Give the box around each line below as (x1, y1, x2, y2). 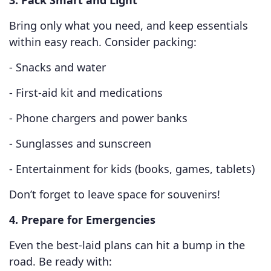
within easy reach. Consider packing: (9, 34, 197, 50)
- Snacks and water (9, 60, 106, 75)
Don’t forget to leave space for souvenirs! (9, 187, 220, 202)
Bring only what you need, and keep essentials (9, 18, 248, 33)
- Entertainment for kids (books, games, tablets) (9, 162, 255, 177)
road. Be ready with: (9, 254, 112, 269)
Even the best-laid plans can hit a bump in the (9, 238, 245, 253)
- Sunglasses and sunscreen (9, 136, 151, 151)
